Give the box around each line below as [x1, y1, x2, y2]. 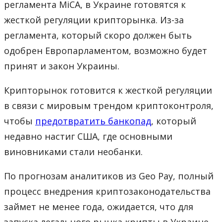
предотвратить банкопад [35, 114, 151, 127]
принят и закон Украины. [4, 59, 119, 72]
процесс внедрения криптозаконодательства [4, 185, 211, 197]
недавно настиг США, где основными [4, 130, 172, 142]
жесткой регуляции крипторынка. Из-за [4, 13, 184, 26]
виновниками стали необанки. [4, 145, 143, 158]
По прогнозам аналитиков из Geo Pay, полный [4, 169, 214, 182]
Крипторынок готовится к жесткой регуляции [4, 84, 212, 96]
